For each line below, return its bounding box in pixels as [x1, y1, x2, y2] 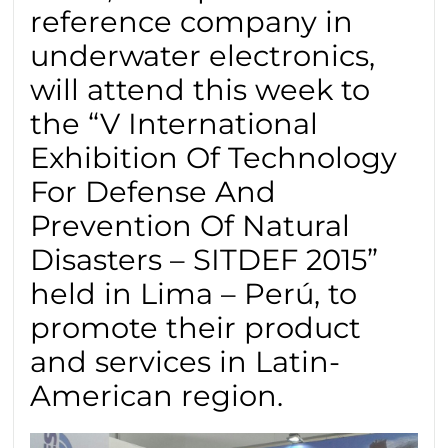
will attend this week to [30, 72, 371, 108]
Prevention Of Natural [30, 208, 351, 244]
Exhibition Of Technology [30, 140, 398, 176]
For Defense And [30, 174, 277, 210]
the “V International [30, 106, 319, 142]
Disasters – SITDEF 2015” [30, 242, 379, 278]
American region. [30, 378, 284, 414]
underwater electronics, [30, 38, 376, 74]
